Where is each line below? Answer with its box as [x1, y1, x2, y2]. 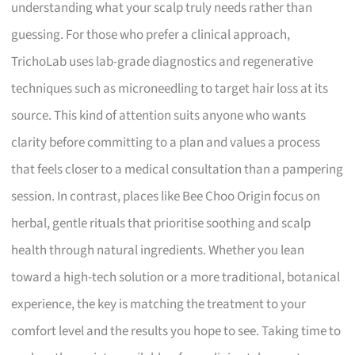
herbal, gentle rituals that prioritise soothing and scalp [11, 213, 311, 233]
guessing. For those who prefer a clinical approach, [11, 25, 291, 44]
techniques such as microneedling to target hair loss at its [11, 78, 329, 98]
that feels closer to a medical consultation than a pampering [11, 159, 344, 179]
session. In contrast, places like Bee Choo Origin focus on [11, 186, 321, 206]
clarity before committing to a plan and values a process [11, 132, 321, 152]
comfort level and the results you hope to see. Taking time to [11, 321, 342, 341]
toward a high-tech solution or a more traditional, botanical [11, 267, 341, 287]
